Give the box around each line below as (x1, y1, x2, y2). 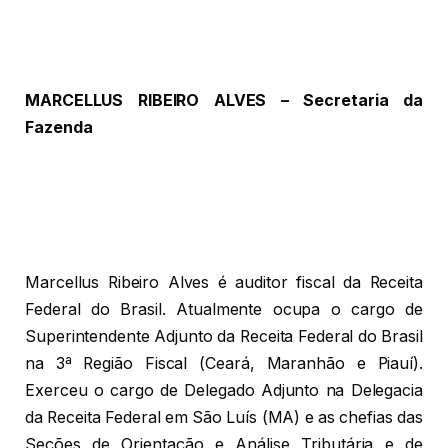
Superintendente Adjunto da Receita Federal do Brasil (25, 327, 423, 347)
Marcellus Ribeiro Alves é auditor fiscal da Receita (25, 273, 423, 293)
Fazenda (25, 118, 93, 138)
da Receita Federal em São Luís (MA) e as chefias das (25, 408, 423, 428)
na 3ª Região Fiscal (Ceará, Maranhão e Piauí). (25, 354, 423, 374)
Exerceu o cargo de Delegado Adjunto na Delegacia (25, 381, 423, 401)
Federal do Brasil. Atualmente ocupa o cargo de (25, 300, 423, 320)
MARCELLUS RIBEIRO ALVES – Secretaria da (25, 91, 423, 111)
